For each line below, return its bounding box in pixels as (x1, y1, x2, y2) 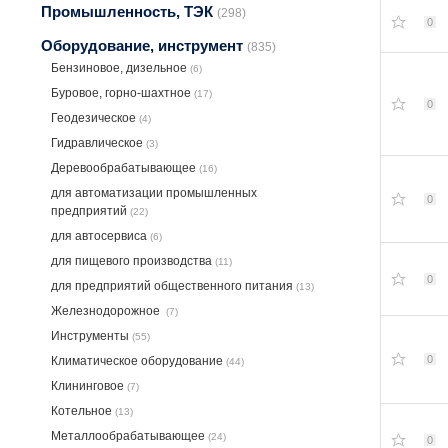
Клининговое (51, 379, 127, 394)
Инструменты (51, 329, 132, 344)
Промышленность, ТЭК (41, 2, 217, 20)
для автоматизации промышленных (51, 186, 257, 201)
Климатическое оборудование (51, 354, 226, 369)
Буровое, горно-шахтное (51, 86, 194, 101)
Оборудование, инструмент (41, 37, 247, 55)
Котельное (51, 404, 115, 419)
